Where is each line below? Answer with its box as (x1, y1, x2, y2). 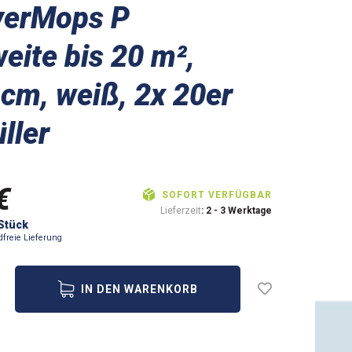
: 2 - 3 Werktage (201, 205, 272, 216)
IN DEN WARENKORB (80, 283, 198, 295)
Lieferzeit (160, 205, 201, 216)
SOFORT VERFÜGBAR (162, 189, 272, 200)
